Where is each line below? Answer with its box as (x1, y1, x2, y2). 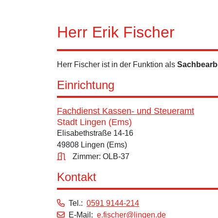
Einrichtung (57, 78, 114, 91)
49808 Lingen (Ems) (57, 141, 127, 149)
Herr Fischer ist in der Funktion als (57, 60, 177, 69)
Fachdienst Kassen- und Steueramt (57, 106, 194, 116)
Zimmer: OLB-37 (73, 152, 129, 161)
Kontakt (57, 170, 96, 183)
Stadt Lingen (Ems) (57, 117, 132, 127)
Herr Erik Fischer (57, 23, 175, 41)
